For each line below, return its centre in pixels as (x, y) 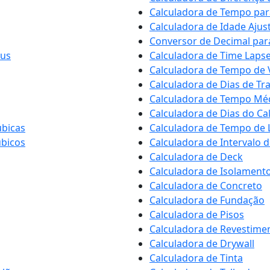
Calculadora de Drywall (202, 243)
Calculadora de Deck (196, 157)
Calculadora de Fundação (207, 200)
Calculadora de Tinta (196, 258)
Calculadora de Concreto (206, 186)
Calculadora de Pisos (197, 215)
